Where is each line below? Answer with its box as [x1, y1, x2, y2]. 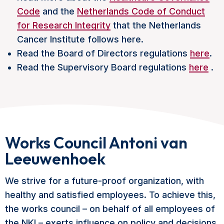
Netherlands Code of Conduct [77, 6, 205, 17]
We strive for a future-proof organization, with [5, 175, 204, 186]
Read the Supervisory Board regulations [17, 62, 189, 73]
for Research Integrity [17, 20, 110, 31]
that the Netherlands [110, 20, 201, 31]
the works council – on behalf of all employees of [5, 203, 215, 214]
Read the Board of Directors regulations [17, 48, 190, 59]
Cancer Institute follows [17, 34, 119, 45]
